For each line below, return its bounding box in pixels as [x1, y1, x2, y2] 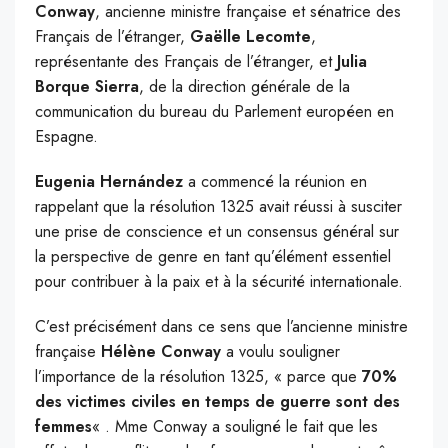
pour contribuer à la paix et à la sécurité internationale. [35, 270, 403, 294]
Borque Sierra [35, 75, 139, 99]
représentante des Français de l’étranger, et [35, 50, 337, 74]
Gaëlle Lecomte [190, 25, 311, 49]
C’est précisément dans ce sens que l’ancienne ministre [35, 315, 408, 339]
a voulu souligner [221, 340, 340, 364]
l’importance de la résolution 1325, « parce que [35, 365, 357, 389]
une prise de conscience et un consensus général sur [35, 220, 399, 244]
